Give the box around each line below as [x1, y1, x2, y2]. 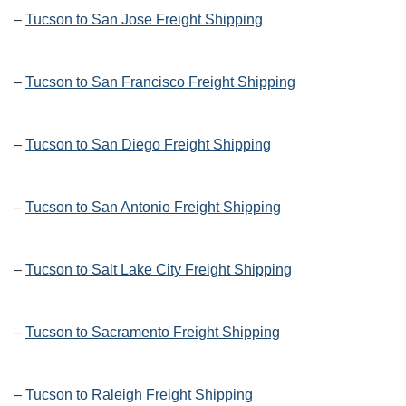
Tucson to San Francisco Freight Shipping [25, 74, 295, 91]
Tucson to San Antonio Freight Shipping [25, 199, 281, 216]
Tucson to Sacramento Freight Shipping [25, 324, 280, 341]
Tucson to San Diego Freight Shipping [25, 137, 271, 153]
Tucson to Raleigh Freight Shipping [25, 387, 253, 403]
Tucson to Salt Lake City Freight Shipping [25, 262, 292, 278]
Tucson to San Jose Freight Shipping [25, 12, 263, 28]
